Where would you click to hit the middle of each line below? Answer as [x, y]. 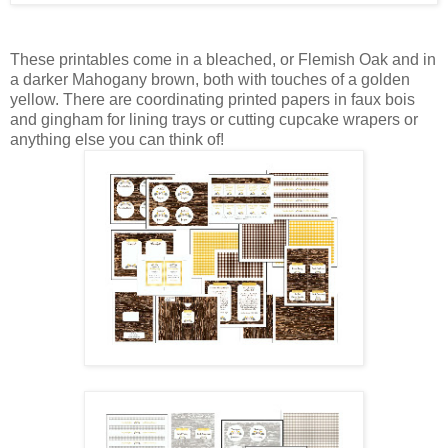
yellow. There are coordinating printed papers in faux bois [212, 100]
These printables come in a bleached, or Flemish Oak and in [223, 60]
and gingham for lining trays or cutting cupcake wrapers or [214, 120]
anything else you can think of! [117, 140]
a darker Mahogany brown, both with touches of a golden [210, 80]
